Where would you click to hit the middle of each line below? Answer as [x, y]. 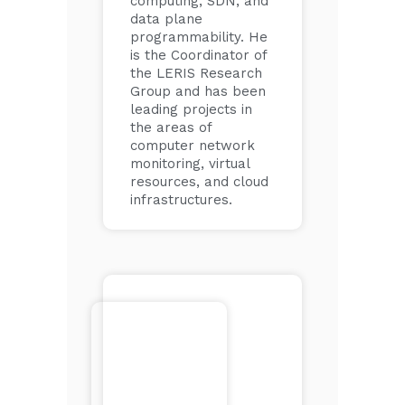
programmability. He [199, 37]
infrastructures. [181, 200]
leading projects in [191, 109]
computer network [193, 146]
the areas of [171, 127]
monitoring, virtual [190, 164]
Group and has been [198, 91]
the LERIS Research [196, 73]
